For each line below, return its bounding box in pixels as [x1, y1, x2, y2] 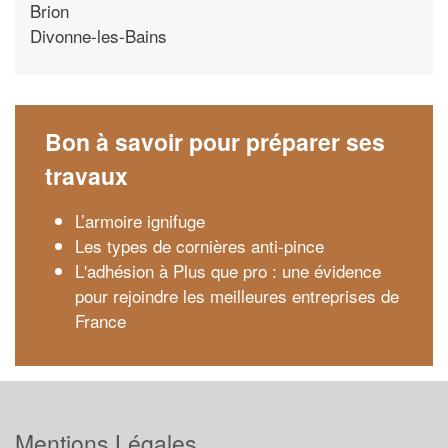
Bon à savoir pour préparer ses [45, 125, 385, 158]
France [75, 308, 126, 333]
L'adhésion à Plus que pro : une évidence [75, 258, 381, 283]
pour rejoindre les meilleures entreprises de [75, 283, 399, 308]
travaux [45, 159, 128, 192]
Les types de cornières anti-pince [75, 233, 324, 258]
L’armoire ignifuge [75, 208, 205, 233]
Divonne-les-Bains [30, 22, 167, 48]
